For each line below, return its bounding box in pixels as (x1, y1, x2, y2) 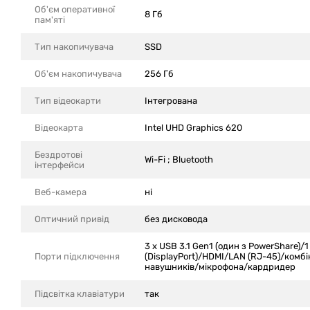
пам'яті (35, 15, 65, 25)
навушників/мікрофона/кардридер (145, 262, 295, 272)
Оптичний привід (35, 214, 109, 224)
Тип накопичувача (35, 42, 113, 52)
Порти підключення (35, 251, 120, 262)
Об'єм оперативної (35, 4, 115, 15)
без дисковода (145, 214, 208, 224)
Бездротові (35, 149, 82, 160)
